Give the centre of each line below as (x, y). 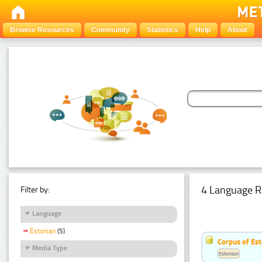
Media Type (50, 248)
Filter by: (35, 189)
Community (111, 30)
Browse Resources (42, 30)
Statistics (163, 30)
